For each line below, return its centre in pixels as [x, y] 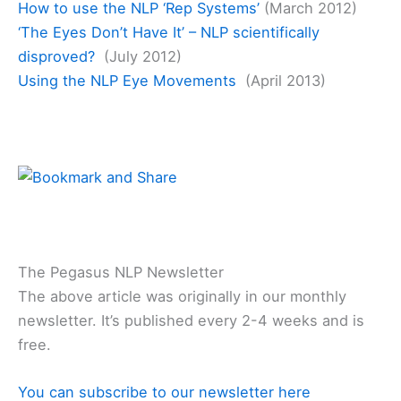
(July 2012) [138, 57]
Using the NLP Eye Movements [127, 81]
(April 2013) [281, 81]
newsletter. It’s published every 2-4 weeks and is [191, 321]
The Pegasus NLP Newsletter [121, 273]
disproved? [56, 57]
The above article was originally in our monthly [182, 297]
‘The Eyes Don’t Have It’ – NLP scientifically [169, 33]
